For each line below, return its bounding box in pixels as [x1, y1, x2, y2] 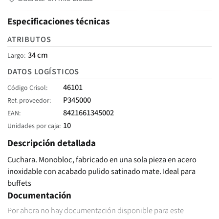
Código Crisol [7, 83, 46, 93]
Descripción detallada [7, 136, 96, 150]
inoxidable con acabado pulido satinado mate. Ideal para [7, 165, 196, 177]
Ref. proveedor [7, 96, 49, 106]
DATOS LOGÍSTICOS [7, 66, 80, 78]
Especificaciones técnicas [7, 15, 109, 29]
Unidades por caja [7, 121, 59, 131]
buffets [7, 177, 31, 189]
